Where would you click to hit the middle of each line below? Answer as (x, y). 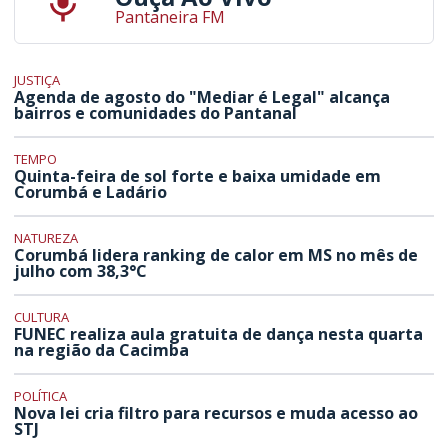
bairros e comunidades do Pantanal (156, 113)
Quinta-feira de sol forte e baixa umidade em (198, 176)
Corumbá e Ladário (91, 192)
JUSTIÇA (37, 80)
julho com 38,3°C (81, 271)
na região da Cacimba (102, 350)
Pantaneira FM (169, 17)
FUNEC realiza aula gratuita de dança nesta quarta (219, 334)
